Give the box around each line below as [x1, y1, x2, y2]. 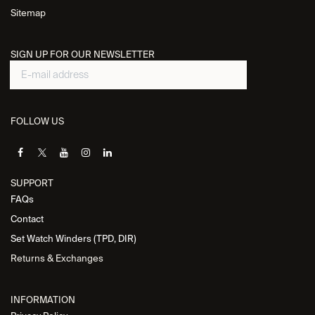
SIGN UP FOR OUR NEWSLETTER [11, 49, 155, 61]
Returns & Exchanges [11, 252, 103, 265]
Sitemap [11, 7, 46, 20]
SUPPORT [11, 177, 53, 190]
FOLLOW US [11, 115, 64, 128]
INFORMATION [11, 294, 75, 307]
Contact [11, 213, 44, 226]
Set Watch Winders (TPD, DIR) [11, 233, 136, 245]
